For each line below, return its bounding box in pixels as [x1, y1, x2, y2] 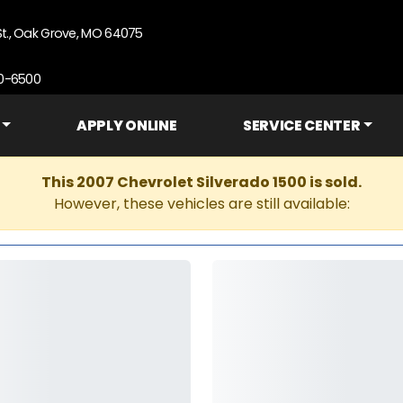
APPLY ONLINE [76, 116, 177, 135]
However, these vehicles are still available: [53, 193, 350, 214]
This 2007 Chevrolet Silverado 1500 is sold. [41, 172, 362, 193]
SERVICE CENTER [242, 116, 361, 135]
